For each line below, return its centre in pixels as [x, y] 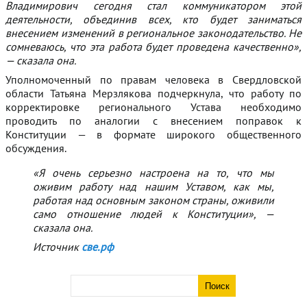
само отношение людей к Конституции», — [153, 214]
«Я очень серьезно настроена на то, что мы [153, 173]
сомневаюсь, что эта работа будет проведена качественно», [153, 47]
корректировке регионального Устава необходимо [153, 107]
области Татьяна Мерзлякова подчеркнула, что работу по [153, 94]
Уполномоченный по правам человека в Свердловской [153, 80]
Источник [57, 247]
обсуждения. [36, 148]
